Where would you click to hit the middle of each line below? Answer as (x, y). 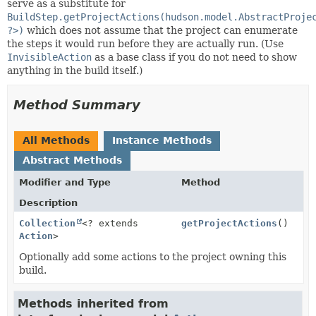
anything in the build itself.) (75, 70)
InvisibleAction (49, 57)
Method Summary (77, 104)
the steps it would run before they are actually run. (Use (145, 43)
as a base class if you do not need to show (194, 57)
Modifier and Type (65, 182)
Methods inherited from (93, 303)
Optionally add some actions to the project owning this (153, 256)
